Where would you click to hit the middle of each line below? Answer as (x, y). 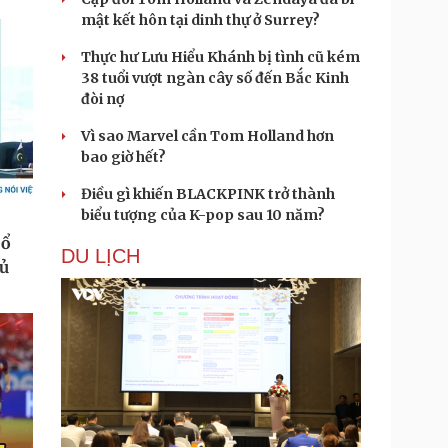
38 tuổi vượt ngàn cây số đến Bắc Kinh (215, 78)
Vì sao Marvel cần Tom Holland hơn (207, 136)
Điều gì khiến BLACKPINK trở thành (208, 194)
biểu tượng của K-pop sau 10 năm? (203, 215)
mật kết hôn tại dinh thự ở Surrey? (200, 20)
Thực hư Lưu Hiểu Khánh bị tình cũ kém (220, 57)
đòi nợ (102, 99)
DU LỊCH (100, 256)
